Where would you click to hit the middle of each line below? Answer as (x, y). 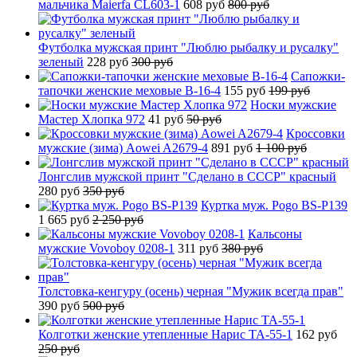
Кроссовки (316, 133)
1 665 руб (65, 219)
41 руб (167, 119)
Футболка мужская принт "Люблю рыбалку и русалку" (188, 47)
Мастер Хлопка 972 (92, 119)
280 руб (61, 190)
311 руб (200, 248)
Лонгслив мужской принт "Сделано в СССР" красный (187, 176)
